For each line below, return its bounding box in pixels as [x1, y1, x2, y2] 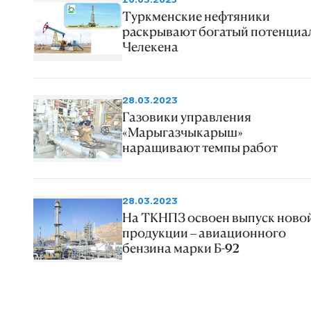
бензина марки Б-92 [122, 240, 239, 256]
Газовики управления [122, 109, 251, 125]
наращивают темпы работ [122, 140, 278, 155]
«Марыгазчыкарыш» [122, 124, 243, 140]
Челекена [122, 39, 178, 55]
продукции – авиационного [122, 225, 286, 241]
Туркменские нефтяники [122, 8, 270, 24]
